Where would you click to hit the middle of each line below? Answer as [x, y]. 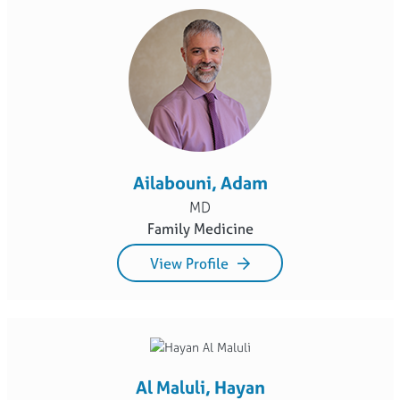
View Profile [189, 263]
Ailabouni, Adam [200, 183]
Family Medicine [200, 229]
